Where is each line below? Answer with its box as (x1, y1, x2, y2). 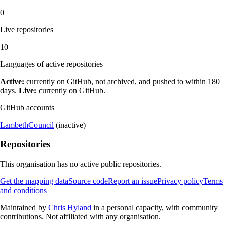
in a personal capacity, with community (93, 203, 218, 212)
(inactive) (54, 120, 86, 129)
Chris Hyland (48, 203, 91, 212)
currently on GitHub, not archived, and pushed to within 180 (24, 77, 220, 86)
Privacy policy (157, 177, 203, 186)
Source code (68, 177, 108, 186)
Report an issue (108, 177, 157, 186)
